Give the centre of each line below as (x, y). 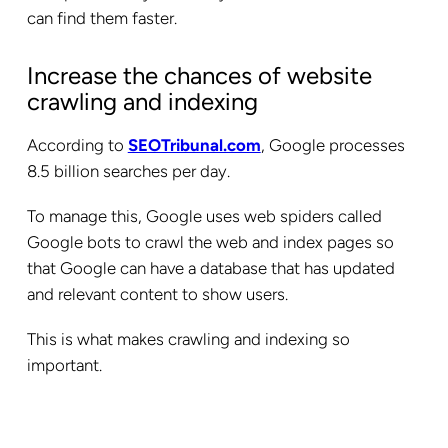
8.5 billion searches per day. (128, 171)
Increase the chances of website (199, 76)
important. (66, 365)
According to (77, 145)
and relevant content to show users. (157, 294)
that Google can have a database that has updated (210, 268)
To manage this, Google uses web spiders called (204, 216)
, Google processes (332, 145)
